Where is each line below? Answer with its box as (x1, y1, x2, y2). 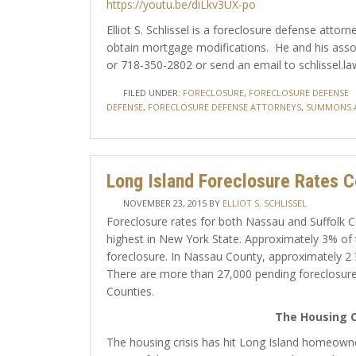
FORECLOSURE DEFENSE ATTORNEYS (147, 101, 301, 113)
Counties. (106, 284, 154, 299)
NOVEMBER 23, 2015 (122, 197, 207, 209)
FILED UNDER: (122, 87, 183, 99)
